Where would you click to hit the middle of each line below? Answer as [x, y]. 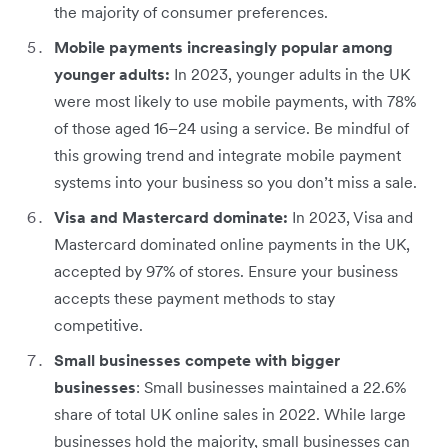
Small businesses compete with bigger [197, 359]
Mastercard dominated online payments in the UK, [232, 243]
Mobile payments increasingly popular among [223, 46]
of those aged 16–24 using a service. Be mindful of [231, 127]
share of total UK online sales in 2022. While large [230, 413]
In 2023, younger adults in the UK [290, 73]
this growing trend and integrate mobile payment [227, 154]
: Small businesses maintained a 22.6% [271, 386]
